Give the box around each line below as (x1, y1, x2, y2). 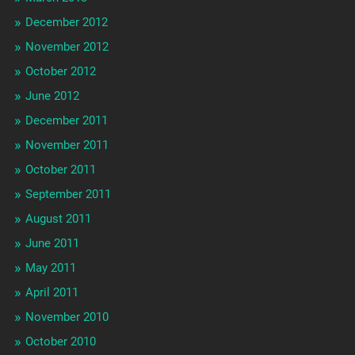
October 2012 (25, 64, 96, 79)
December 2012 (25, 15, 108, 30)
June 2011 (25, 236, 79, 251)
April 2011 (25, 285, 78, 300)
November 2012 (25, 40, 109, 55)
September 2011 (25, 187, 111, 202)
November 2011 (25, 138, 109, 153)
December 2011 (25, 113, 108, 128)
